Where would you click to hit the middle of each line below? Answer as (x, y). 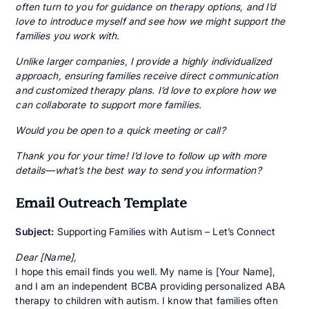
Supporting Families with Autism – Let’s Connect (165, 232)
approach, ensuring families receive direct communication (147, 76)
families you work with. (68, 36)
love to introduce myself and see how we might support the (150, 21)
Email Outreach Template (101, 203)
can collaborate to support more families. (109, 105)
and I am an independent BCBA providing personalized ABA (151, 286)
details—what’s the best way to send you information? (138, 170)
